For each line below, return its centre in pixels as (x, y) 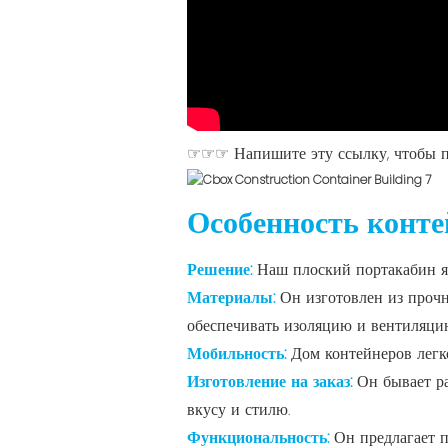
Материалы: (233, 297)
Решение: (222, 269)
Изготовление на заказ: (272, 381)
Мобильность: (239, 353)
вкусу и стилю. (238, 409)
